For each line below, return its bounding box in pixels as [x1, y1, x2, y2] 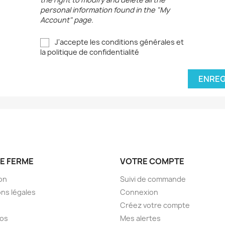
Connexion [120, 187, 158, 197]
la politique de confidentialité [40, 47, 139, 57]
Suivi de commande [120, 174, 186, 184]
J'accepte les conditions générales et [53, 37, 184, 47]
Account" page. [40, 15, 93, 25]
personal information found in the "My [40, 5, 170, 15]
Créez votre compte [120, 200, 190, 210]
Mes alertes [120, 213, 161, 223]
